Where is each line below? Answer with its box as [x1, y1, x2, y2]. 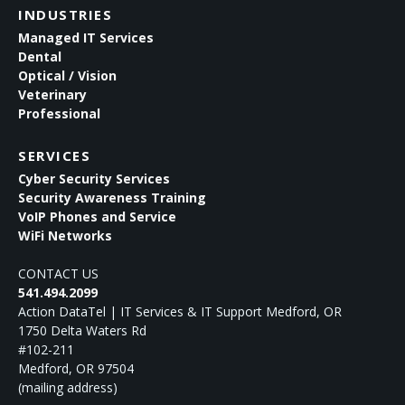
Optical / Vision [18, 67, 117, 84]
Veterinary [18, 86, 87, 103]
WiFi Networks [18, 227, 112, 244]
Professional [18, 105, 100, 122]
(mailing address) [18, 379, 118, 396]
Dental [18, 48, 61, 65]
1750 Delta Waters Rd [18, 322, 146, 339]
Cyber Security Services [18, 170, 170, 187]
